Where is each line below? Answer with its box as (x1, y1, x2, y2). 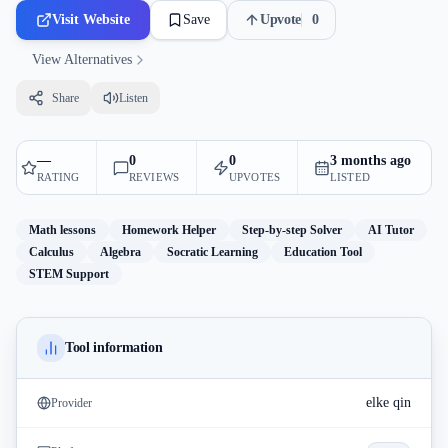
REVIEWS (128, 171, 180, 183)
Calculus (29, 245, 74, 259)
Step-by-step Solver (242, 223, 342, 237)
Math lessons (29, 223, 96, 237)
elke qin (366, 395, 411, 410)
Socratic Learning (167, 245, 258, 259)
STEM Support (29, 267, 109, 281)
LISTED (329, 171, 371, 183)
